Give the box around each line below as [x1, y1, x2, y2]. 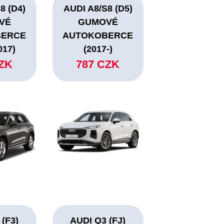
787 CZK [76, 58, 120, 71]
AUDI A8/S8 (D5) [63, 3, 132, 14]
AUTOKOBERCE [62, 30, 133, 41]
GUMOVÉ [77, 17, 118, 27]
